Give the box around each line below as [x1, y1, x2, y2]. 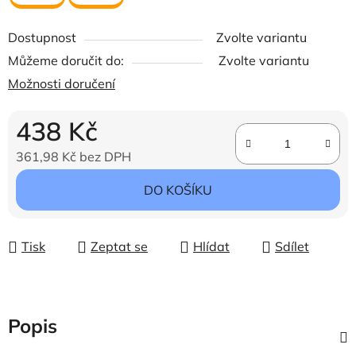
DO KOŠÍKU [144, 182, 212, 198]
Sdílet [275, 238, 309, 254]
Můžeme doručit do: [8, 52, 124, 68]
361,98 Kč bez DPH [16, 149, 131, 164]
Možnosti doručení [8, 75, 115, 91]
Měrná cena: [15, 175, 69, 187]
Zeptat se [91, 238, 148, 254]
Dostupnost [8, 29, 76, 45]
